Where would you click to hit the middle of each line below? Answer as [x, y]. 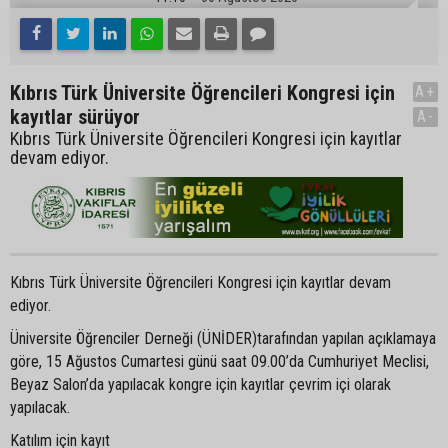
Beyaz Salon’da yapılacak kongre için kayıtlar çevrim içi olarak [200, 384]
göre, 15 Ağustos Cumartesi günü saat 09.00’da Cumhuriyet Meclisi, [219, 361]
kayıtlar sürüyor [75, 116]
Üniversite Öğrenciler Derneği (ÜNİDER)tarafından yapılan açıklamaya [223, 338]
